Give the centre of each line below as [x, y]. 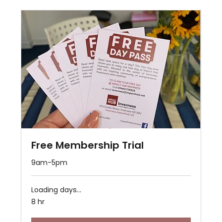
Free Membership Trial [88, 145]
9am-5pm [50, 163]
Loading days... [56, 190]
